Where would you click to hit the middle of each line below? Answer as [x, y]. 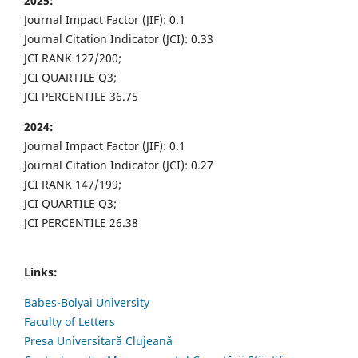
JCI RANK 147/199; [73, 184]
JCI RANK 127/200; [73, 58]
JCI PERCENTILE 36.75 [81, 96]
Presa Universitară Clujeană [98, 340]
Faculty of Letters [70, 321]
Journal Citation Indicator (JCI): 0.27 [119, 165]
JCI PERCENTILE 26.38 [81, 222]
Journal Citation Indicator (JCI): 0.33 [119, 38]
